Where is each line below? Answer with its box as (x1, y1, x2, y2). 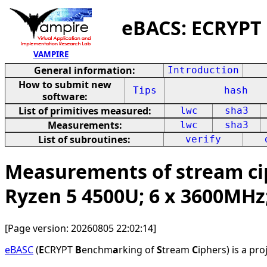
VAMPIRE (33, 49, 69, 60)
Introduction (167, 64, 239, 76)
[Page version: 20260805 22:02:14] (5, 221, 156, 235)
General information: (33, 64, 135, 77)
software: (42, 90, 88, 103)
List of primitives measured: (18, 104, 151, 117)
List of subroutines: (38, 133, 131, 146)
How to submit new (18, 78, 111, 91)
